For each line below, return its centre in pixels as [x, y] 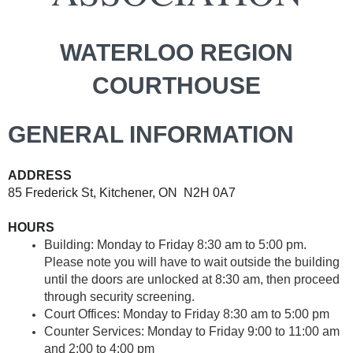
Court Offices [80, 314]
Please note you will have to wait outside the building [192, 262]
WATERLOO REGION [176, 52]
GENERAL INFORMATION [151, 134]
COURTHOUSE [176, 85]
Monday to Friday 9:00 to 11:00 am [242, 331]
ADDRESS [40, 175]
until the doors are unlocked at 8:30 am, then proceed [192, 279]
